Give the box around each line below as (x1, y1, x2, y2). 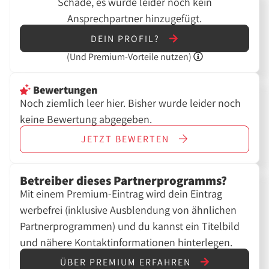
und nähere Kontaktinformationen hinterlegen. (20, 235, 233, 249)
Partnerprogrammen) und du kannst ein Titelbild (20, 219, 240, 233)
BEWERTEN (112, 133, 172, 146)
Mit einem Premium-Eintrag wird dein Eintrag (20, 186, 223, 201)
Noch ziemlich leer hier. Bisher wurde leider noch (20, 95, 241, 110)
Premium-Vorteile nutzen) (88, 50, 193, 63)
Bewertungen (31, 82, 98, 97)
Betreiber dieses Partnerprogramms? (20, 172, 228, 189)
